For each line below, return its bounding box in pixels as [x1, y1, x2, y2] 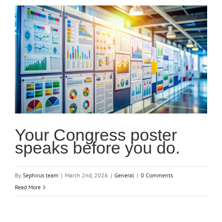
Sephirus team [23, 171, 58, 179]
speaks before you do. [15, 138, 180, 158]
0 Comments [141, 171, 173, 179]
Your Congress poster [15, 125, 177, 145]
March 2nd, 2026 [65, 171, 108, 179]
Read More [15, 183, 41, 191]
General [114, 171, 134, 179]
